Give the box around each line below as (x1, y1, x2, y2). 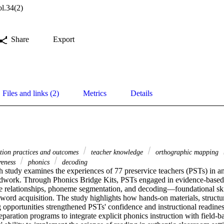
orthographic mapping (153, 148, 220, 156)
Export (53, 35, 74, 44)
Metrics (83, 89, 106, 98)
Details (130, 89, 152, 98)
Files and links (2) (2, 89, 59, 98)
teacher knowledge (89, 148, 145, 156)
